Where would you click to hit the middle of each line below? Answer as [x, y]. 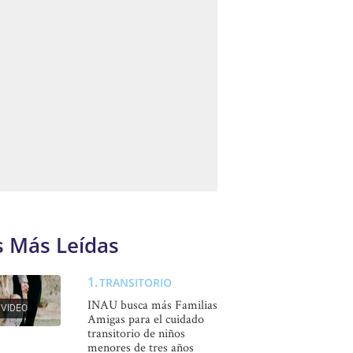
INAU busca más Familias [152, 305]
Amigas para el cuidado [145, 319]
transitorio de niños [136, 333]
